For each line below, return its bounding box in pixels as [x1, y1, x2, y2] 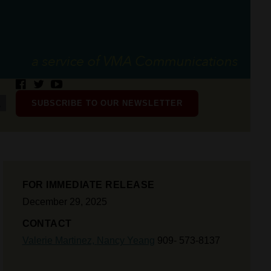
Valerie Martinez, [22, 235, 97, 246]
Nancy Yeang [96, 235, 155, 246]
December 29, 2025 [22, 197, 107, 207]
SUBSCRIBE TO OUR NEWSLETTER [31, 99, 183, 108]
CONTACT [22, 218, 72, 229]
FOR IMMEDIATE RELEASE [22, 180, 155, 190]
